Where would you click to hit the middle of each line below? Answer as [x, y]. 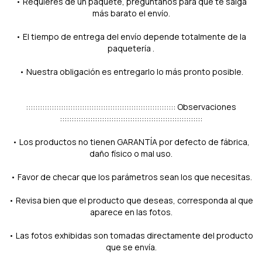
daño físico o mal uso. [131, 153]
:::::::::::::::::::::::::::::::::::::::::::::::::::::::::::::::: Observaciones [131, 106]
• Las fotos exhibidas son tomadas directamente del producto [131, 235]
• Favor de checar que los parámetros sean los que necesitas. [131, 177]
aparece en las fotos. [131, 212]
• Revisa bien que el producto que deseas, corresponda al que [131, 200]
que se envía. [131, 247]
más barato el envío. [131, 13]
